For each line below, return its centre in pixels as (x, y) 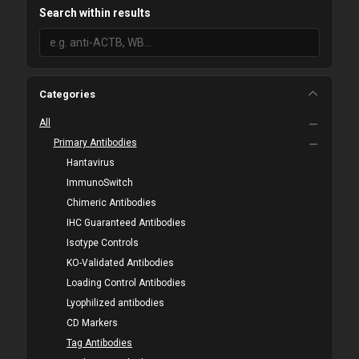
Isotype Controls (103, 243)
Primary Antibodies (95, 143)
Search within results (95, 13)
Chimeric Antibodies (112, 203)
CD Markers (93, 323)
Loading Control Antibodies (127, 283)
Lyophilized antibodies (116, 303)
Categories (67, 95)
